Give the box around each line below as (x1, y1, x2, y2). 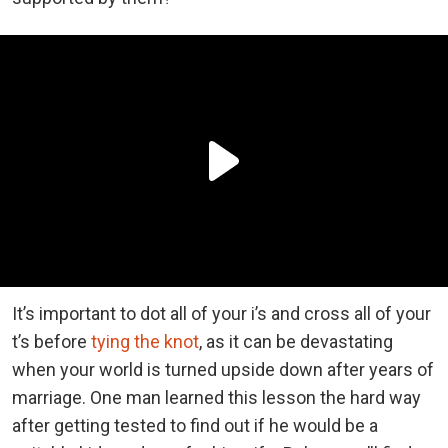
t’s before (12, 330, 91, 352)
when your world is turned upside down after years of (12, 358, 434, 380)
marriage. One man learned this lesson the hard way (12, 386, 421, 408)
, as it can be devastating (199, 330, 393, 352)
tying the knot (91, 330, 199, 352)
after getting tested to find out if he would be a (12, 414, 378, 436)
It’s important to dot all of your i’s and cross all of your (12, 302, 431, 324)
